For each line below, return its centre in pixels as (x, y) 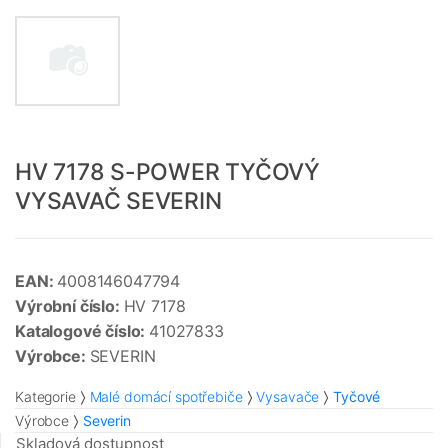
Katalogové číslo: (82, 331)
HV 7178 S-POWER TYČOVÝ (167, 172)
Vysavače (288, 397)
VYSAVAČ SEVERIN (118, 201)
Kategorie (45, 397)
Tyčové (357, 397)
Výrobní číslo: (69, 306)
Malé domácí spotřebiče (166, 397)
